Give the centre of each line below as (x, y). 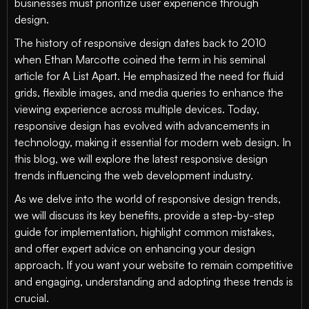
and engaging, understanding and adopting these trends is (154, 281)
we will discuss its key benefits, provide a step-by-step (144, 215)
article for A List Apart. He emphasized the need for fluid (149, 76)
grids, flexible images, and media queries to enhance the (149, 92)
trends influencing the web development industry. (134, 175)
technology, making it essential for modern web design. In (153, 142)
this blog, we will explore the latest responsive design (141, 159)
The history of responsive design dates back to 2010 (140, 43)
